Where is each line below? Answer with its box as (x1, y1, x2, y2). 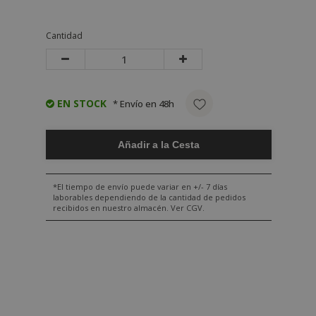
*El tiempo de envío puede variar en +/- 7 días (53, 181, 227, 192)
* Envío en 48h (113, 97, 174, 110)
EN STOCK (54, 97, 107, 110)
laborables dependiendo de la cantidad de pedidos (53, 192, 245, 202)
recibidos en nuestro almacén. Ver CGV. (53, 202, 205, 213)
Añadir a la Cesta (118, 139, 200, 150)
